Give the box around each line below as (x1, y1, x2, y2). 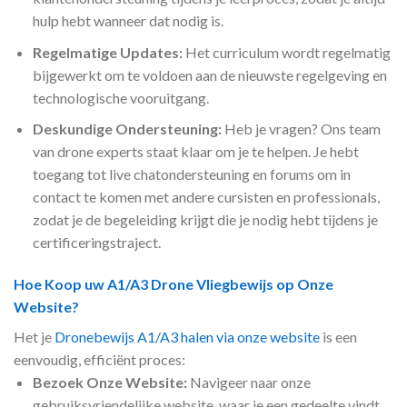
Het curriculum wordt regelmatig (182, 43, 391, 61)
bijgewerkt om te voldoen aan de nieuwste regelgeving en (32, 65, 387, 84)
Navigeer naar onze (186, 372, 311, 391)
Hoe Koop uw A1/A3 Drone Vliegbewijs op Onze (14, 274, 333, 293)
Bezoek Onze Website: (32, 372, 187, 391)
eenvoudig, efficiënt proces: (14, 350, 185, 368)
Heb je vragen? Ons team (221, 120, 381, 138)
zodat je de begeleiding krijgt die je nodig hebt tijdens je (32, 211, 378, 229)
